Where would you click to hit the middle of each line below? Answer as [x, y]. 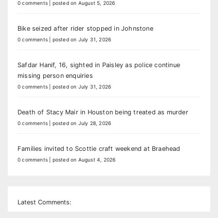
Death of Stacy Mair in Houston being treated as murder [103, 112]
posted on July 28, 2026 [82, 123]
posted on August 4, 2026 [84, 159]
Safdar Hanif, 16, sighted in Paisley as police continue [99, 65]
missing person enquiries [55, 75]
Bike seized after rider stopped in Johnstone [85, 28]
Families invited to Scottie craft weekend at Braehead [99, 148]
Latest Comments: [45, 202]
